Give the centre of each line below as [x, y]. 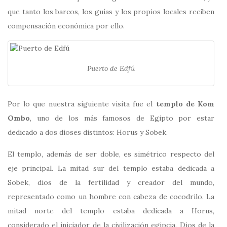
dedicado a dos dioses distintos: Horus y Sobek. [88, 133]
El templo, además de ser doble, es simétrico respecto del [111, 154]
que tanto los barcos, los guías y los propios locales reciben [111, 11]
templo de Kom [185, 104]
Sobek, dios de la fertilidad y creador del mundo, [111, 183]
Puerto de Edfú [111, 68]
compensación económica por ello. [66, 26]
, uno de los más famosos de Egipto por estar [122, 118]
